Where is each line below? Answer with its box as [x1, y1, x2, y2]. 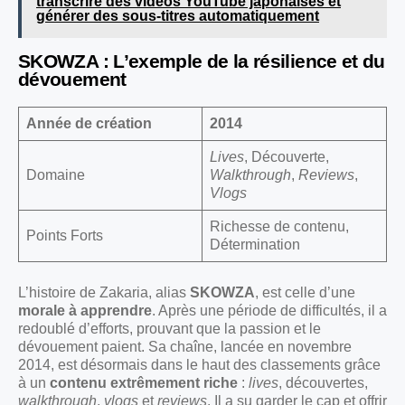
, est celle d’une [255, 285, 355, 301]
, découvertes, [278, 375, 368, 391]
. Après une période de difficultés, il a [152, 303, 387, 319]
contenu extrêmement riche [50, 375, 238, 391]
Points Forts [26, 228, 103, 244]
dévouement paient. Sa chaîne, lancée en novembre [18, 339, 352, 355]
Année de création [26, 116, 152, 132]
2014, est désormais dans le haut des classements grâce [18, 357, 381, 373]
